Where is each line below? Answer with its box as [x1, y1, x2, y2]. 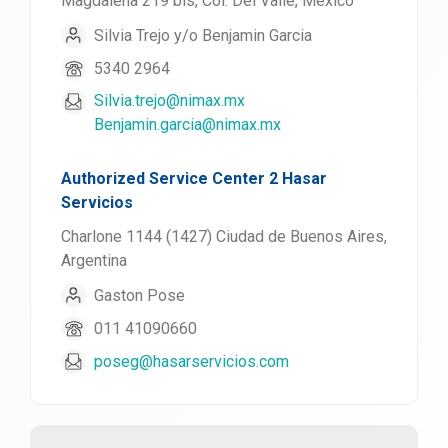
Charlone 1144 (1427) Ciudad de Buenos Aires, [61, 227, 387, 246]
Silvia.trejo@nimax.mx [94, 91, 245, 110]
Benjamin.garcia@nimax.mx [94, 115, 281, 134]
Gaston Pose [94, 285, 185, 305]
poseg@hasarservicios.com [94, 351, 289, 371]
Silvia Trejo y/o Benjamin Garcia [94, 25, 312, 45]
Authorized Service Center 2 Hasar [61, 169, 327, 188]
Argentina [61, 251, 127, 270]
